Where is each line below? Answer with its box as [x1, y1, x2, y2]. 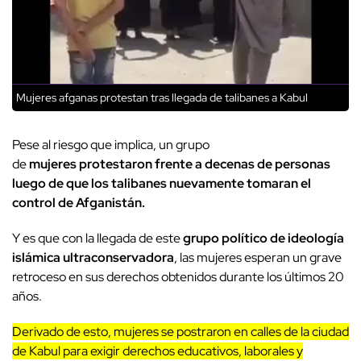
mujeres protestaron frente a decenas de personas [27, 156, 330, 173]
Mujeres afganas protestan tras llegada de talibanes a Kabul [16, 90, 308, 106]
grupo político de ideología [180, 230, 344, 247]
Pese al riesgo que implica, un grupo [12, 136, 210, 154]
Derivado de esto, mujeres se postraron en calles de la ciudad [12, 323, 349, 341]
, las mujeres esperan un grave [174, 249, 342, 267]
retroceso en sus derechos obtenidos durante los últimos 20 [12, 268, 344, 286]
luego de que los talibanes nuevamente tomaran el [12, 175, 311, 193]
